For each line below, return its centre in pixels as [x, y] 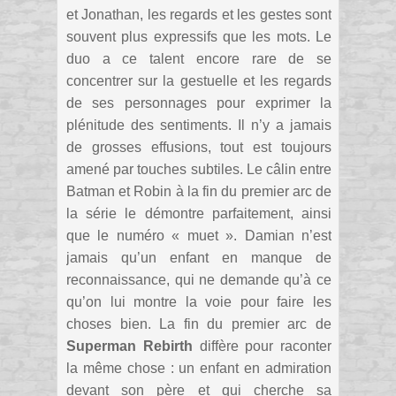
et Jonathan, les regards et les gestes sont [199, 15]
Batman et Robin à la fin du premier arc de [199, 192]
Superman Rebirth [129, 346]
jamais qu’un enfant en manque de [199, 258]
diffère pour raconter [262, 346]
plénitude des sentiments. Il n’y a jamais [199, 126]
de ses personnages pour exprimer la [199, 103]
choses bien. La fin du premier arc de [199, 324]
